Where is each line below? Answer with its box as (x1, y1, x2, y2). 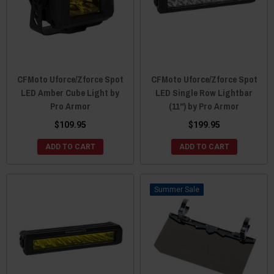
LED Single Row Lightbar (155, 86, 253, 99)
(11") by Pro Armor (169, 100, 239, 113)
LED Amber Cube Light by (21, 86, 119, 99)
